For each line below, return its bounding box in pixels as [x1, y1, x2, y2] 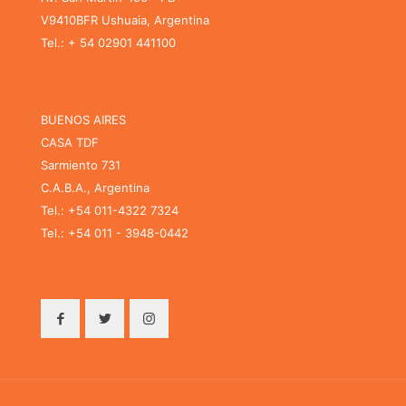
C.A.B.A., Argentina [41, 179, 150, 195]
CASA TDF [41, 134, 99, 150]
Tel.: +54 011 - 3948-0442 [41, 225, 188, 240]
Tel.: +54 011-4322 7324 [41, 202, 179, 217]
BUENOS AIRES [41, 111, 126, 127]
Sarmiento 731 [41, 157, 121, 172]
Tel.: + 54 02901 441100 [41, 34, 176, 50]
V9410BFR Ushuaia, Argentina [41, 12, 209, 27]
